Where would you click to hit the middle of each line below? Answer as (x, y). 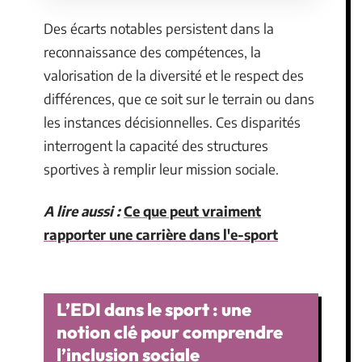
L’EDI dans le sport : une (154, 309)
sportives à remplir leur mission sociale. (161, 169)
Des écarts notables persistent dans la (159, 28)
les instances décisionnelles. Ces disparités (172, 122)
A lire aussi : (82, 210)
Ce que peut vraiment (192, 210)
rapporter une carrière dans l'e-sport (161, 234)
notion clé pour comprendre (170, 332)
